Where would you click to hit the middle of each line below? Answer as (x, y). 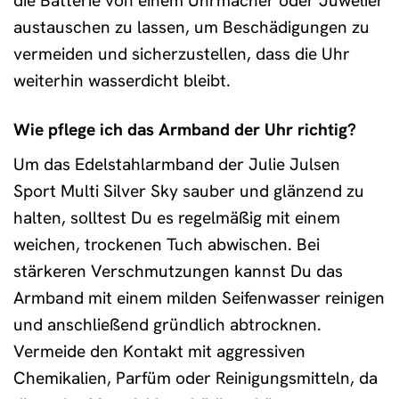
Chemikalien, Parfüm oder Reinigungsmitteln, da (195, 379)
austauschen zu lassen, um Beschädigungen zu (191, 27)
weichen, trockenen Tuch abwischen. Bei (167, 245)
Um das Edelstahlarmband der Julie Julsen (177, 165)
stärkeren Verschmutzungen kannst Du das (178, 272)
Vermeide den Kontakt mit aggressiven (159, 352)
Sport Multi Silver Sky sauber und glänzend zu (189, 191)
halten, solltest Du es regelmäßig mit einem (177, 218)
